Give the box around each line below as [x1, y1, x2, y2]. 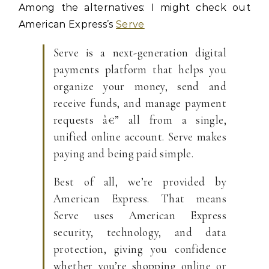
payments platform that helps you [53, 62, 226, 76]
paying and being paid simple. [53, 147, 194, 160]
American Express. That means [53, 192, 226, 205]
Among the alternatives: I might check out [19, 2, 250, 13]
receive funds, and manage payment [53, 96, 226, 110]
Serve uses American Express [53, 208, 226, 222]
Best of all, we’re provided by [53, 175, 226, 189]
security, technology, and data [53, 225, 226, 239]
